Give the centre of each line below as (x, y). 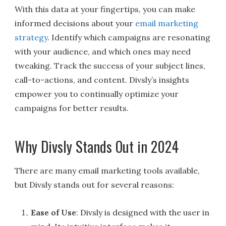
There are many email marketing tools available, (107, 170)
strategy (31, 37)
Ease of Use (54, 212)
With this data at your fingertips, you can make (105, 9)
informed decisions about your (75, 23)
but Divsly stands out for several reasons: (95, 184)
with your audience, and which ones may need (103, 51)
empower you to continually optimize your (97, 94)
